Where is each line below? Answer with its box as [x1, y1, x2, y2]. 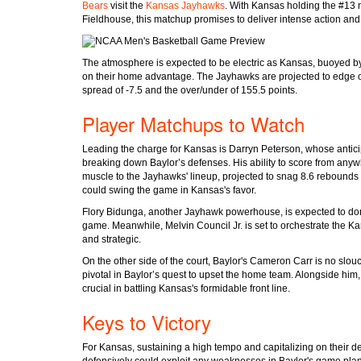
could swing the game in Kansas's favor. [82, 184, 256, 196]
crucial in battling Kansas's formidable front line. [82, 282, 290, 294]
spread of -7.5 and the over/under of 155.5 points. [82, 84, 297, 96]
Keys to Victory [82, 307, 211, 336]
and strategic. [82, 233, 141, 245]
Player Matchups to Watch [82, 109, 305, 138]
